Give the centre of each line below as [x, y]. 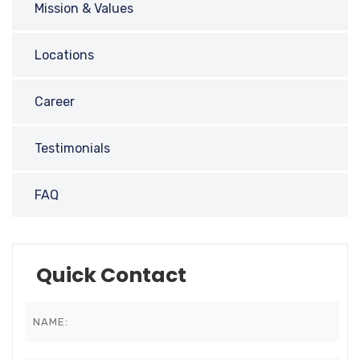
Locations [64, 55]
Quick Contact [111, 275]
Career [55, 101]
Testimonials [72, 148]
